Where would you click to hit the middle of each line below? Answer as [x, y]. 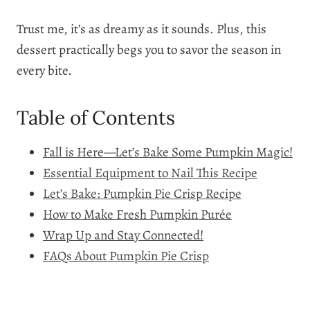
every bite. [44, 70]
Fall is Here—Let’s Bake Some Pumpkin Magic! [168, 152]
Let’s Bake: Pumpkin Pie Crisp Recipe [142, 193]
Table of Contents [96, 117]
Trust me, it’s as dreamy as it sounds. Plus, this [142, 29]
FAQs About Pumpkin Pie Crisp [126, 256]
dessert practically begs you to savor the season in [149, 49]
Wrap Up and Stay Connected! [123, 235]
